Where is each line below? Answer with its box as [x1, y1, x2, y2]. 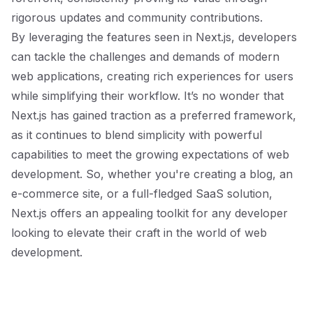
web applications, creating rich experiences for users [11, 69, 293, 83]
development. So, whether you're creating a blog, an [11, 167, 293, 181]
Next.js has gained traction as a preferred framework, [11, 108, 296, 122]
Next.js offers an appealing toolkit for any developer [11, 206, 288, 220]
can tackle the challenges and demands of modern [11, 50, 279, 64]
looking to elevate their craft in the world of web [11, 226, 267, 240]
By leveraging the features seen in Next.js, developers [11, 30, 297, 44]
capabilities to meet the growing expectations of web [11, 147, 289, 161]
